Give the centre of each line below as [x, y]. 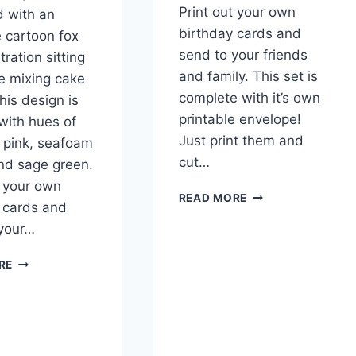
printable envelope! [240, 119]
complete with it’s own [249, 97]
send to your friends [243, 54]
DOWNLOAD [281, 294]
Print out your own [237, 12]
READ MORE [213, 197]
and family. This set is [248, 76]
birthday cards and [240, 33]
